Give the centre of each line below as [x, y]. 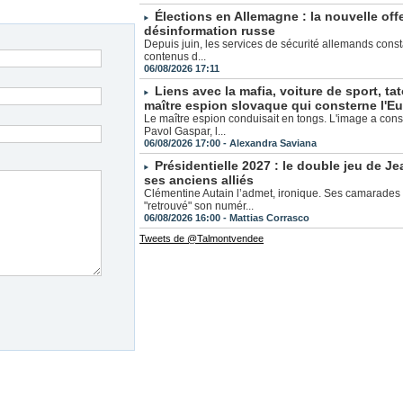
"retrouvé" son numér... [199, 206]
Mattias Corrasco [270, 218]
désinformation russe [210, 31]
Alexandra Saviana [273, 143]
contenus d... [175, 57]
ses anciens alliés [199, 180]
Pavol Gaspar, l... [185, 132]
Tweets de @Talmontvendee [202, 239]
